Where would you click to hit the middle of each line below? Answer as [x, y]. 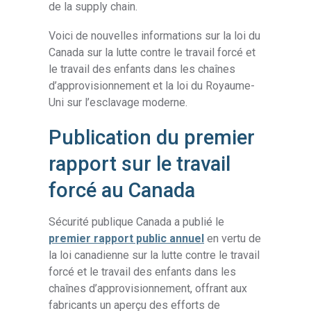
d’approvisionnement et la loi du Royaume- [152, 86]
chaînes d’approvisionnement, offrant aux [148, 288]
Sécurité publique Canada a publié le [137, 221]
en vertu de [233, 238]
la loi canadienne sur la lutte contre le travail [154, 255]
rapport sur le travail [140, 163]
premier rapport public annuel [127, 238]
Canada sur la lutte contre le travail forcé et [152, 53]
